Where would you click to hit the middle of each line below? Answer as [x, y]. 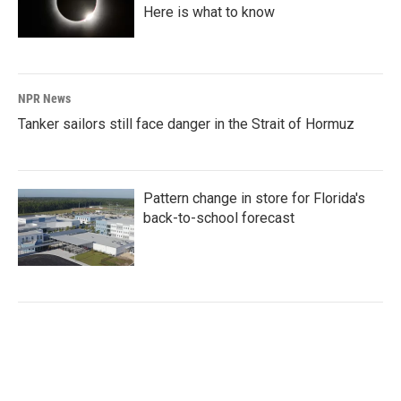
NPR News [44, 98]
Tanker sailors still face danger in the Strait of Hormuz [186, 124]
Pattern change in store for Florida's [254, 198]
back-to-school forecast [219, 218]
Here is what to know [209, 12]
